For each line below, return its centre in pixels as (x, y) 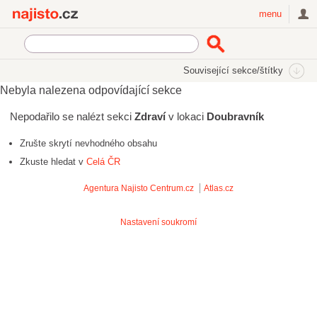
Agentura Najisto (116, 188)
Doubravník (235, 116)
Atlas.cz (219, 188)
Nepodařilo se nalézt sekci (72, 116)
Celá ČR (103, 162)
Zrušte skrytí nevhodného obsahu (88, 143)
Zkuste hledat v (53, 162)
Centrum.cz (172, 188)
